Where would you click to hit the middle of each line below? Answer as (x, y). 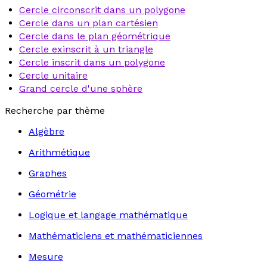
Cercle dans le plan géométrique (95, 36)
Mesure (46, 257)
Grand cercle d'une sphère (81, 89)
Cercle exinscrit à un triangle (86, 49)
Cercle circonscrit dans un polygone (102, 10)
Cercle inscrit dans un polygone (92, 62)
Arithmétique (59, 152)
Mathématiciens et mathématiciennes (116, 236)
